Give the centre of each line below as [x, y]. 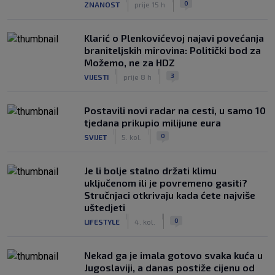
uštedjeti [105, 207]
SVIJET [95, 137]
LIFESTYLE [102, 221]
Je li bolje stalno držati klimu [150, 170]
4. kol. [145, 221]
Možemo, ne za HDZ [130, 62]
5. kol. [132, 137]
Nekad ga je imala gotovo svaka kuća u [173, 255]
